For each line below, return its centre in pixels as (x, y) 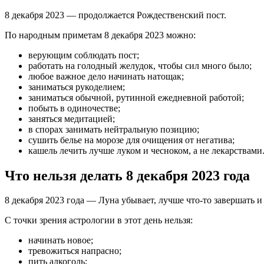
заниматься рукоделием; (77, 87)
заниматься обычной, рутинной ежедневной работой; (136, 97)
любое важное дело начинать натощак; (106, 76)
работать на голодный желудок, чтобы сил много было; (140, 65)
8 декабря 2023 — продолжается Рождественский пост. (115, 15)
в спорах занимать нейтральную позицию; (114, 129)
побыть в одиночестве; (74, 108)
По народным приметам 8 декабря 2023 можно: (100, 35)
